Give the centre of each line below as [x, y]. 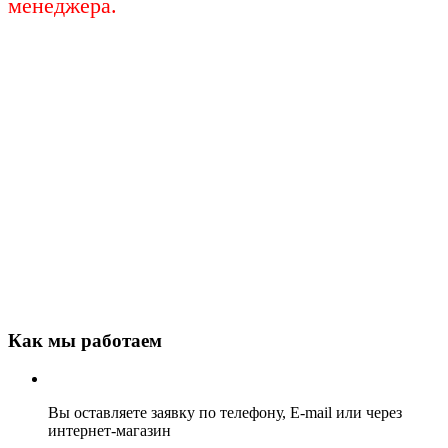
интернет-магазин [109, 431]
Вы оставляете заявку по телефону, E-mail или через [225, 413]
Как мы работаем [85, 340]
